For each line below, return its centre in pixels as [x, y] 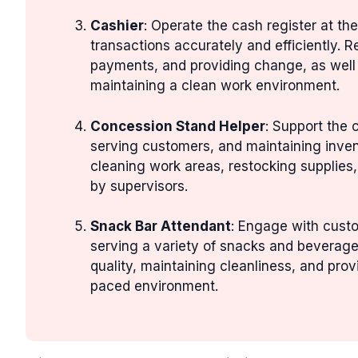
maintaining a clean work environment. [215, 86]
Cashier [117, 26]
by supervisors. [139, 186]
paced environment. [154, 286]
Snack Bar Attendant [161, 226]
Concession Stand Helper [178, 126]
